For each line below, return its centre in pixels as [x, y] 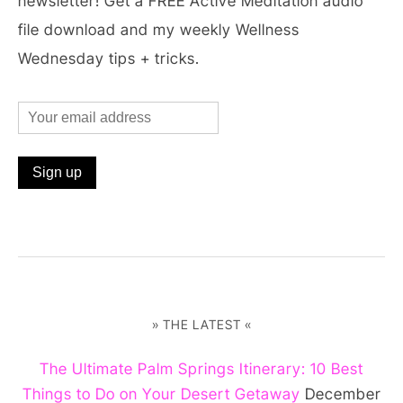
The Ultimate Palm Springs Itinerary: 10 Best [201, 368]
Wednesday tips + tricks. [109, 58]
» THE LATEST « [201, 324]
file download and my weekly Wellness [159, 29]
